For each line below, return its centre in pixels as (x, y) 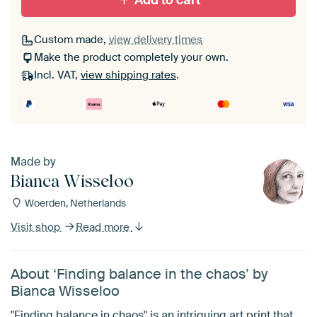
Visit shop (37, 227)
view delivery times (156, 40)
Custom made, (71, 40)
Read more (104, 227)
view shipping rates (128, 75)
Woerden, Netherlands (74, 203)
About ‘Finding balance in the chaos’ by (139, 274)
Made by (33, 162)
